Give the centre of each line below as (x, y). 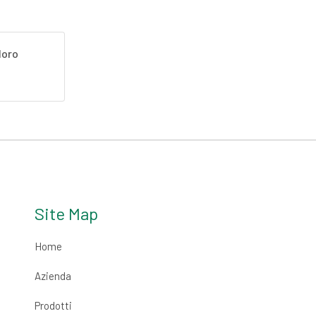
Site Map (66, 214)
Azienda (53, 276)
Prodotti (53, 306)
